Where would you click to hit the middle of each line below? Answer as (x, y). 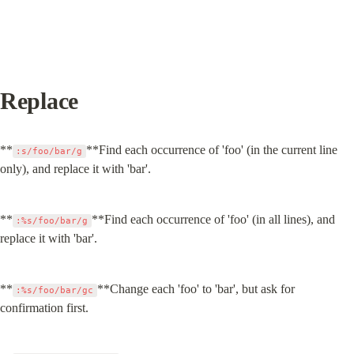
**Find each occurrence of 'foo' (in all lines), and (213, 219)
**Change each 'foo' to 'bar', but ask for (196, 289)
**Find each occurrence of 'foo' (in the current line (211, 150)
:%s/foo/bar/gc (55, 290)
